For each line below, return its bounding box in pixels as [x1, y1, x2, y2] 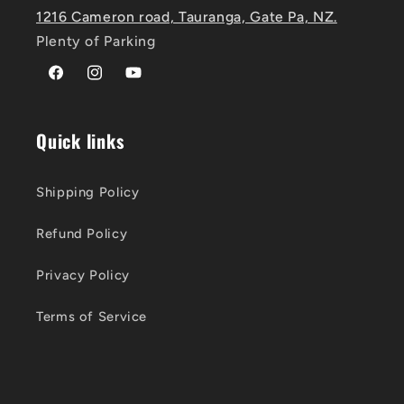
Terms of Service [36, 308, 148, 325]
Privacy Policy [36, 266, 130, 283]
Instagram [84, 74, 151, 91]
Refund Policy [36, 225, 128, 242]
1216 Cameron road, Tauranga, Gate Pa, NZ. [36, 8, 337, 26]
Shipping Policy [36, 183, 140, 200]
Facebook [45, 74, 110, 91]
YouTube [123, 74, 179, 91]
